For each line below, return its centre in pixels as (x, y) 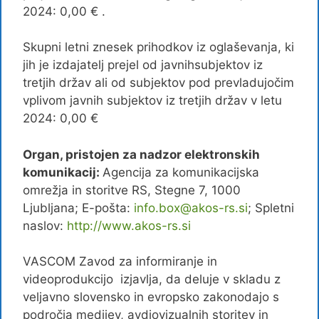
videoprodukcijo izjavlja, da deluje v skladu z (152, 279)
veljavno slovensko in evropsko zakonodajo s (151, 297)
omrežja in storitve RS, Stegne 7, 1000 (132, 190)
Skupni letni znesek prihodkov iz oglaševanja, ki (158, 47)
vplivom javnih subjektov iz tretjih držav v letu (152, 100)
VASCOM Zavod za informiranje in (120, 261)
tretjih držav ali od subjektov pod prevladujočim (158, 83)
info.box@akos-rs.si (191, 208)
